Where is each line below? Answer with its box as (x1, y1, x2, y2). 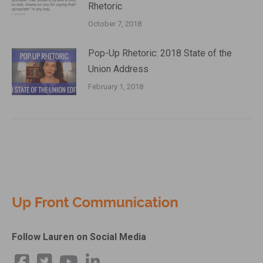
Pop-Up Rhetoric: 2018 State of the (88, 48, 232, 59)
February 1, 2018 (88, 82, 143, 91)
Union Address (88, 63, 149, 75)
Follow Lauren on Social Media (12, 231, 146, 242)
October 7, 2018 (88, 19, 141, 28)
